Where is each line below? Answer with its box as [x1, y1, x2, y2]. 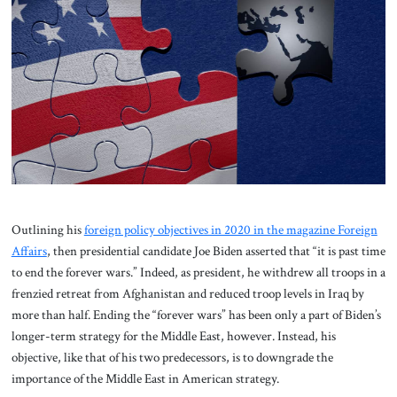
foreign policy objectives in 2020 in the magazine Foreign [83, 221, 378, 239]
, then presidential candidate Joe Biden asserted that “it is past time [46, 242, 385, 261]
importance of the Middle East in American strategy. [11, 370, 282, 388]
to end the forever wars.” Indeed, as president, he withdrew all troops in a [11, 263, 385, 282]
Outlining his [11, 221, 84, 239]
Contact [176, 48, 221, 66]
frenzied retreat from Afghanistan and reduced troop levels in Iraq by [11, 284, 364, 303]
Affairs [11, 242, 47, 261]
